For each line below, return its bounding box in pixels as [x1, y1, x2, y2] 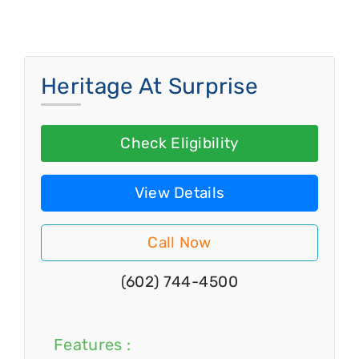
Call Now [147, 233, 212, 252]
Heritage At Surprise [41, 73, 258, 100]
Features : [54, 334, 131, 354]
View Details [134, 184, 225, 203]
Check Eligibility [120, 134, 239, 153]
